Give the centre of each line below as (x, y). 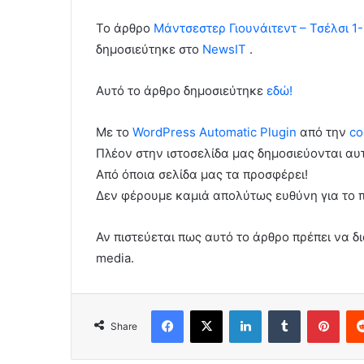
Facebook (208, 310)
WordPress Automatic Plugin (214, 132)
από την (323, 132)
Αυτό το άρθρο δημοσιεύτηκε (181, 91)
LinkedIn (282, 310)
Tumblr (317, 310)
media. (115, 258)
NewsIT (224, 50)
